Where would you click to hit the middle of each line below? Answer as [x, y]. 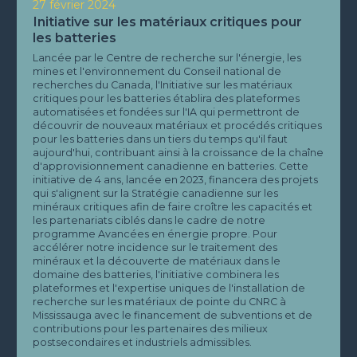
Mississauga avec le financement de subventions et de [173, 315]
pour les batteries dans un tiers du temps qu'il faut [161, 139]
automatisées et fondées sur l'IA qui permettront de [167, 112]
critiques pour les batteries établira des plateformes [167, 98]
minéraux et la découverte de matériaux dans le [157, 261]
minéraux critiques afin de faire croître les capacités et [173, 206]
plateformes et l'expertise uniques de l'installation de [169, 288]
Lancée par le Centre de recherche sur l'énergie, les [167, 57]
